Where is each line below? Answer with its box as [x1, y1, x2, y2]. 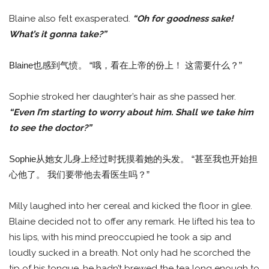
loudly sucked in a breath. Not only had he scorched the [9, 247, 250, 259]
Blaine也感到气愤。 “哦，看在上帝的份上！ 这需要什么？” [9, 60, 242, 71]
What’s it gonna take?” [9, 29, 106, 40]
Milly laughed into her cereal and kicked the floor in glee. [9, 201, 252, 212]
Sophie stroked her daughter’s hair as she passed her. [9, 91, 236, 103]
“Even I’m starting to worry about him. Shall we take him [9, 107, 253, 118]
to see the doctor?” [9, 122, 91, 134]
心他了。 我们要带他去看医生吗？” [9, 169, 150, 180]
